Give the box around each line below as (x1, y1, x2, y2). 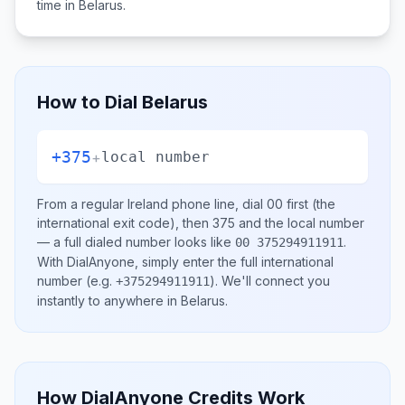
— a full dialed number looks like (37, 234, 235, 250)
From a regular (37, 196, 127, 212)
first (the (283, 196, 335, 212)
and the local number (235, 215, 364, 231)
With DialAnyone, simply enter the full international (37, 254, 334, 269)
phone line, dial (168, 196, 267, 212)
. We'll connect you (215, 273, 330, 288)
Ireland (127, 196, 168, 212)
